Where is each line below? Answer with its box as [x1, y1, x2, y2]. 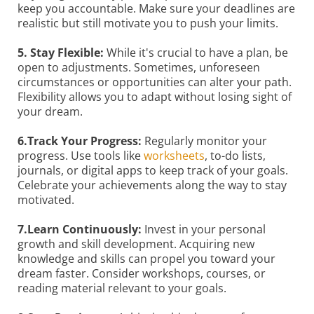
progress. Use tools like [18, 148, 144, 163]
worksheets [144, 148, 205, 163]
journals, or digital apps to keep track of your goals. [18, 163, 288, 178]
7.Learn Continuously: [18, 221, 142, 237]
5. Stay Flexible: [18, 45, 104, 60]
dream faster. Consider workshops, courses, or [18, 266, 266, 281]
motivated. [18, 192, 74, 207]
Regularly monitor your [142, 133, 267, 149]
